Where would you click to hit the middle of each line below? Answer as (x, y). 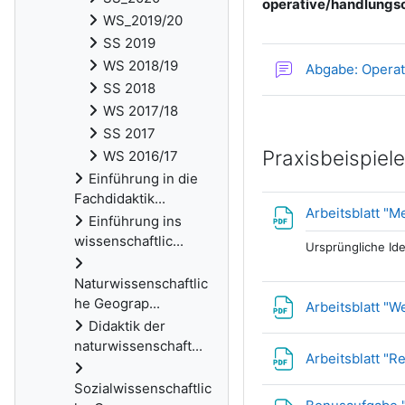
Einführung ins (135, 221)
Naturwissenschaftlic (141, 283)
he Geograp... (117, 303)
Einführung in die (143, 179)
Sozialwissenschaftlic (143, 388)
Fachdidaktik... (120, 198)
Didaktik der (127, 326)
